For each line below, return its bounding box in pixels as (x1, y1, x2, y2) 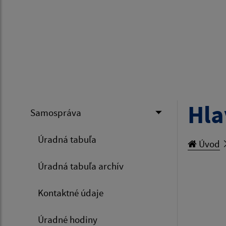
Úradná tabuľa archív (38, 160, 124, 172)
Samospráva (30, 106, 81, 119)
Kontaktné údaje (38, 187, 103, 199)
